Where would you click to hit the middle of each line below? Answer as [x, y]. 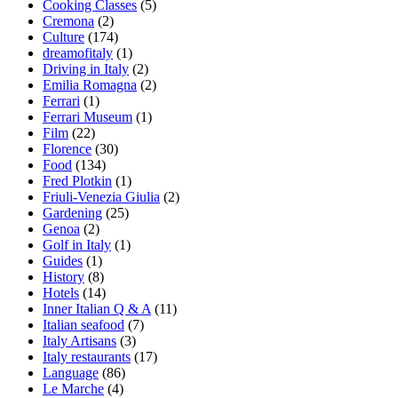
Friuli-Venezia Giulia [101, 196]
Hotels [61, 292]
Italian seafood [84, 324]
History [64, 276]
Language [71, 372]
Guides [63, 260]
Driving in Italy [86, 68]
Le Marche [73, 388]
